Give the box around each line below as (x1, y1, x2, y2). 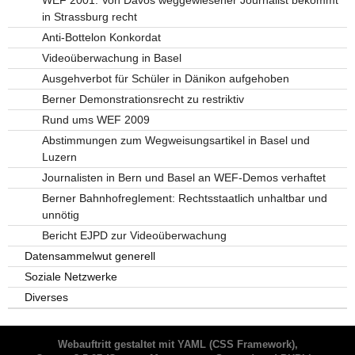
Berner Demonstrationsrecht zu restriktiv (41, 93, 244, 106)
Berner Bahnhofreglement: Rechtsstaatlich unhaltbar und (41, 192, 327, 205)
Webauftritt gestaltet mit (57, 339, 177, 351)
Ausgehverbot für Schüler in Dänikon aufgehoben (41, 72, 289, 86)
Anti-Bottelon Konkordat (41, 31, 161, 44)
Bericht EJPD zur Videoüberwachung (41, 229, 227, 242)
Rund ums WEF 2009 (41, 113, 150, 127)
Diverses (25, 291, 69, 304)
